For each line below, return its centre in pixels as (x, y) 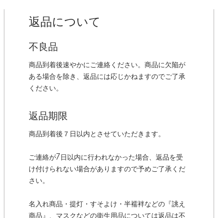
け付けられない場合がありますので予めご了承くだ (107, 169)
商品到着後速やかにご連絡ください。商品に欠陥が (107, 65)
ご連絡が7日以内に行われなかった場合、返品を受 (106, 158)
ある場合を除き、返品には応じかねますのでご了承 (107, 77)
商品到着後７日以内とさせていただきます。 (97, 134)
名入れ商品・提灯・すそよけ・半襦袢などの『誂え (107, 204)
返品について (65, 22)
